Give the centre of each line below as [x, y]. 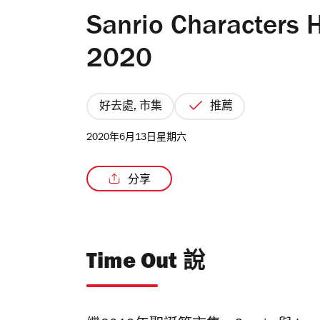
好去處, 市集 [130, 107]
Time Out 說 [146, 264]
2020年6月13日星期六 [136, 139]
